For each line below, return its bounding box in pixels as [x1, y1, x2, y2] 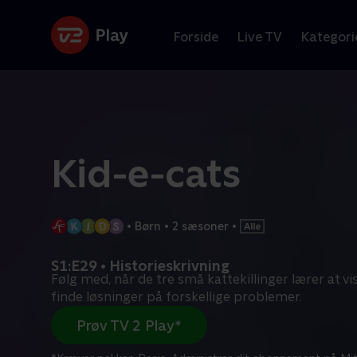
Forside [174, 29, 218, 45]
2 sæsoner [171, 219, 229, 233]
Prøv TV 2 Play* [76, 316, 182, 334]
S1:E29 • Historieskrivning [51, 257, 229, 274]
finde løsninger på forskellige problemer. [51, 289, 302, 304]
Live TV [237, 29, 282, 45]
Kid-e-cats [51, 151, 241, 196]
